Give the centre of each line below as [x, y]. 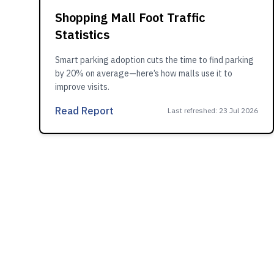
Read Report [84, 111]
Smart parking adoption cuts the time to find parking [154, 60]
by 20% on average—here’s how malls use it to [144, 73]
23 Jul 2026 [239, 110]
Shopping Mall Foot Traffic [130, 17]
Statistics [82, 35]
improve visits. [82, 87]
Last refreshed [191, 110]
